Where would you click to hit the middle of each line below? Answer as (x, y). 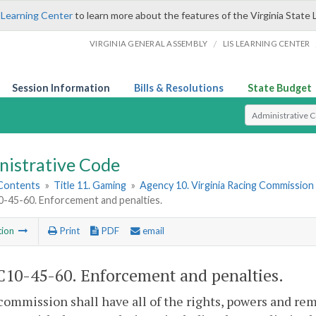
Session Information (61, 88)
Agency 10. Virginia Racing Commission (227, 186)
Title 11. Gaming (90, 186)
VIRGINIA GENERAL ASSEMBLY (149, 43)
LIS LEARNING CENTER (266, 43)
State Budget (280, 88)
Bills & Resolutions (179, 88)
